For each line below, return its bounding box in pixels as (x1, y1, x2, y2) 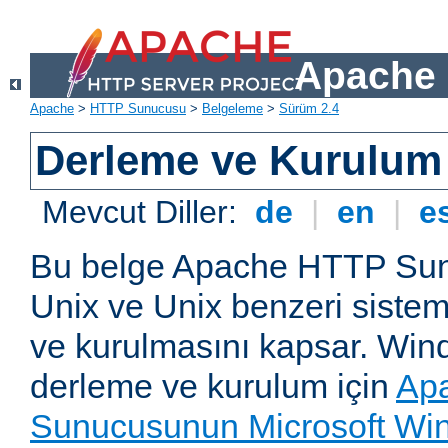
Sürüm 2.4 (279, 101, 339, 117)
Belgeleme (202, 101, 263, 117)
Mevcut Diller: (42, 194, 247, 231)
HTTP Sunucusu (90, 101, 186, 117)
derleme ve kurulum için (30, 367, 396, 406)
